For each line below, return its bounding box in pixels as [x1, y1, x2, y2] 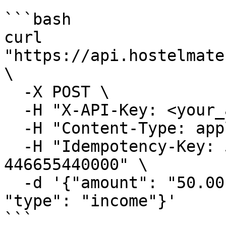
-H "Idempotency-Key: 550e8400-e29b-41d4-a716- [4, 137, 23, 155]
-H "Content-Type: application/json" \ [4, 119, 23, 137]
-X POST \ [4, 83, 23, 101]
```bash [4, 10, 71, 28]
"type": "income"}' [4, 192, 177, 210]
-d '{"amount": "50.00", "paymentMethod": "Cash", [4, 174, 23, 192]
